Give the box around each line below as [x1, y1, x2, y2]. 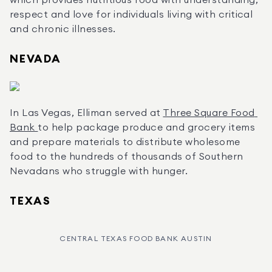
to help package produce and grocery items [38, 123, 256, 132]
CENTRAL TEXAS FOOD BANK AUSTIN [59, 235, 212, 242]
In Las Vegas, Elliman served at [10, 108, 163, 118]
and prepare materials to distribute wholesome [10, 137, 240, 147]
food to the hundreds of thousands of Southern [10, 152, 243, 161]
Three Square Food [163, 108, 255, 118]
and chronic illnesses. [10, 24, 116, 34]
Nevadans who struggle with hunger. [10, 166, 188, 176]
